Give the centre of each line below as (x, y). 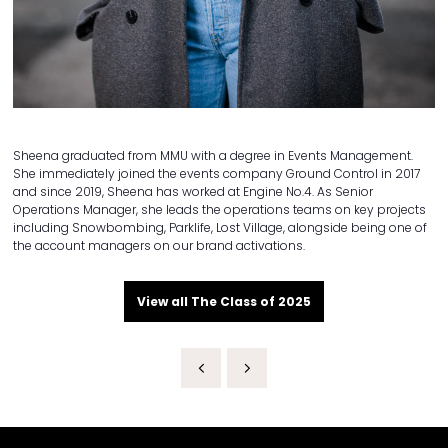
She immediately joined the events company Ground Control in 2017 (216, 174)
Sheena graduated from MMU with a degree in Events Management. (213, 156)
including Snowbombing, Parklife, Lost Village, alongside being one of (220, 228)
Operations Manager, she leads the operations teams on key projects (219, 210)
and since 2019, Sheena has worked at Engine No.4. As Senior (193, 192)
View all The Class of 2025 (224, 302)
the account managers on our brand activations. (159, 246)
